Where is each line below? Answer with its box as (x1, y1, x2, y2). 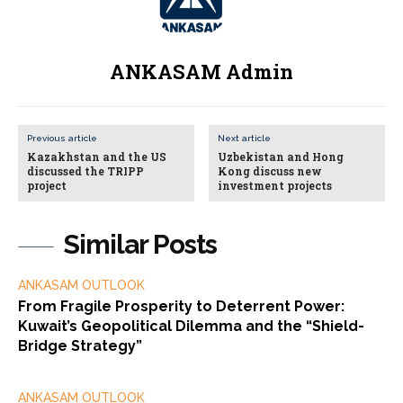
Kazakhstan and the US (27, 149, 166, 165)
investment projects (218, 178, 333, 193)
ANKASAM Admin (110, 58, 293, 85)
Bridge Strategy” (18, 337, 142, 355)
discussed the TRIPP (27, 164, 144, 179)
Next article (218, 133, 272, 144)
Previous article (27, 133, 97, 144)
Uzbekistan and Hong (218, 149, 345, 165)
